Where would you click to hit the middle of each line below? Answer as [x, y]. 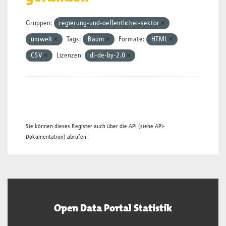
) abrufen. [76, 137]
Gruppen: [39, 23]
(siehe [146, 126]
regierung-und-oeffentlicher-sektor [110, 23]
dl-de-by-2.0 [108, 55]
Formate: [132, 39]
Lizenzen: [70, 55]
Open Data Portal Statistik [113, 208]
